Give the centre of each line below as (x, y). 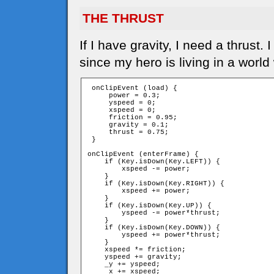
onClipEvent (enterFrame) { (143, 154)
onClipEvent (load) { (132, 88)
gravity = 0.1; (128, 125)
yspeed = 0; (122, 103)
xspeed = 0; (122, 110)
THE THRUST (123, 18)
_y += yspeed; (124, 264)
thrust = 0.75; (128, 132)
